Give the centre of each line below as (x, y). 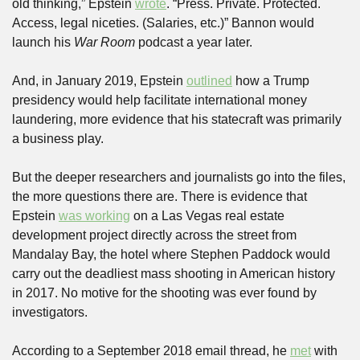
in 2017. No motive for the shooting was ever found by (164, 293)
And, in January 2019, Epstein (99, 81)
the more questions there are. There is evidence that (160, 196)
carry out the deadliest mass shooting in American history (174, 274)
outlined (209, 81)
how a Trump (271, 81)
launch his (43, 42)
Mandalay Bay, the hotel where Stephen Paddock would (171, 254)
